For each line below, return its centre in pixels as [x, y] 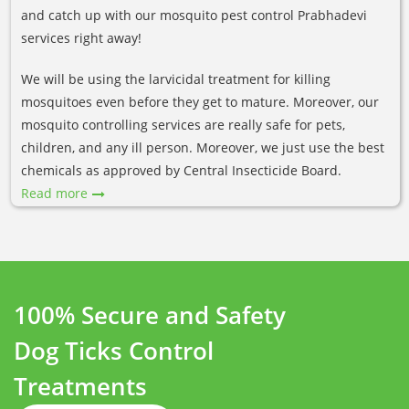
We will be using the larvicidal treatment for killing [176, 79]
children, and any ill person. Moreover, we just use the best [203, 147]
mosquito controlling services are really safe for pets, [183, 124]
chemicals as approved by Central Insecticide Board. [181, 170]
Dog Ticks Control [114, 350]
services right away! [81, 37]
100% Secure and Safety [150, 315]
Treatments [80, 386]
